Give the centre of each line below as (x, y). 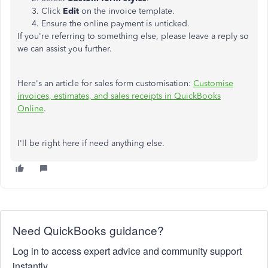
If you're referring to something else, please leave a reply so (133, 36)
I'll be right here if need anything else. (92, 143)
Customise (213, 83)
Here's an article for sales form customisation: (105, 83)
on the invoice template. (127, 11)
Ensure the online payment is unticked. (115, 24)
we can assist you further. (65, 49)
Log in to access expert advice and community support (127, 251)
